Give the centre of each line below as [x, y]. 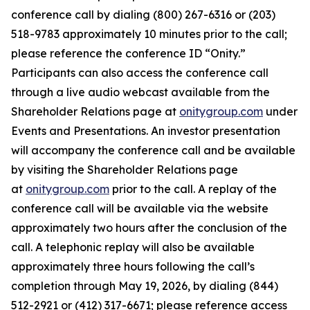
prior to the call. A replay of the [193, 189]
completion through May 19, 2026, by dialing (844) [145, 286]
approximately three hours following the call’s [133, 266]
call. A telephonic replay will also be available [133, 247]
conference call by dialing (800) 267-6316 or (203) [143, 15]
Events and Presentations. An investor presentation [146, 131]
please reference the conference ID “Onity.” [128, 53]
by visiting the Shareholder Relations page [125, 170]
